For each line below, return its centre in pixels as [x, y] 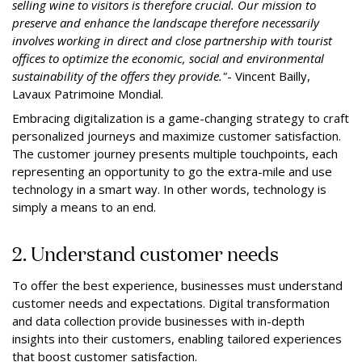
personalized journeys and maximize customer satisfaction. [177, 136]
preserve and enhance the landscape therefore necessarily [166, 23]
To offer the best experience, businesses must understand [177, 285]
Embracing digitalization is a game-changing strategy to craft [181, 118]
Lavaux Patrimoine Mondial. [88, 94]
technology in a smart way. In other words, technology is [169, 189]
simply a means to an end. [87, 207]
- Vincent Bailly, [269, 76]
